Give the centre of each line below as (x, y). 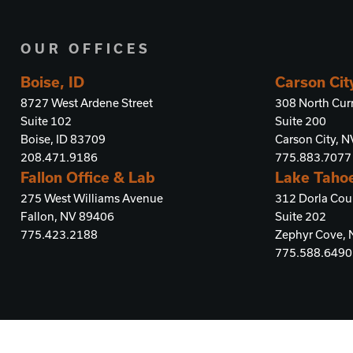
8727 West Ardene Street (87, 103)
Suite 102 (46, 121)
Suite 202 (301, 216)
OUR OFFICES (86, 48)
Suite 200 (301, 121)
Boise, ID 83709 (63, 139)
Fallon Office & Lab (88, 177)
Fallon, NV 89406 (67, 216)
